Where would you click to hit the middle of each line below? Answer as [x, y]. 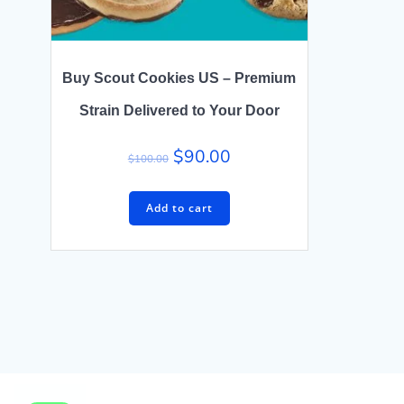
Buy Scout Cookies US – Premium [179, 78]
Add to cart [179, 207]
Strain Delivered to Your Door [179, 110]
